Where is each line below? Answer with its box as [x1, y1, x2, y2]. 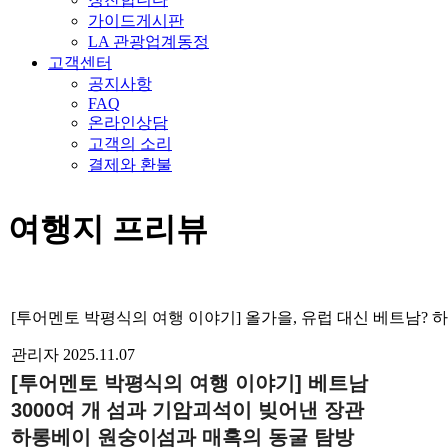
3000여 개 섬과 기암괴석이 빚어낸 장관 [11, 399, 364, 421]
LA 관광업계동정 [88, 33, 209, 50]
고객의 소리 [88, 135, 172, 152]
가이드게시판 [88, 12, 184, 29]
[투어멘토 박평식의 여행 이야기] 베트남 [11, 372, 368, 394]
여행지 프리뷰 [8, 211, 208, 247]
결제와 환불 [88, 156, 172, 173]
